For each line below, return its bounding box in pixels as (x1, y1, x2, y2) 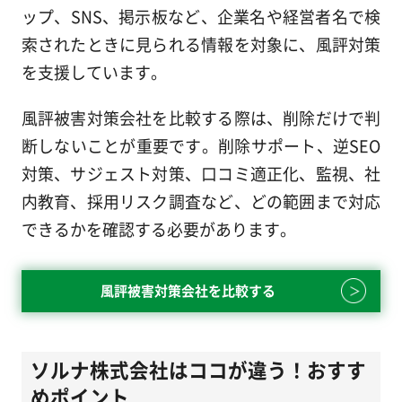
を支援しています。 (21, 59, 167, 83)
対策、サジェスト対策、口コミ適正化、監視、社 (21, 161, 381, 185)
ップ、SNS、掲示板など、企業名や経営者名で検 (21, 4, 381, 28)
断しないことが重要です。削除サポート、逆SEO (21, 133, 381, 157)
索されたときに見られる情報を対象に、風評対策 (21, 31, 381, 56)
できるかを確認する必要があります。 (21, 216, 296, 240)
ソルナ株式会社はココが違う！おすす (30, 355, 366, 384)
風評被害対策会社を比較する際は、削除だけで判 (21, 105, 381, 129)
